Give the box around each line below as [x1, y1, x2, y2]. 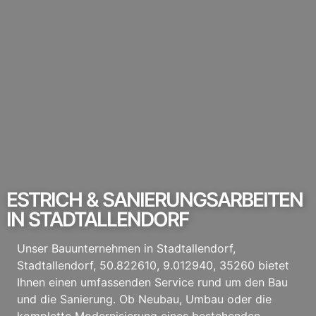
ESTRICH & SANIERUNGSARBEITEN [6, 187, 303, 212]
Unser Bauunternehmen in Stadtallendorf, [16, 241, 239, 255]
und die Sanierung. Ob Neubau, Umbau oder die [16, 291, 272, 306]
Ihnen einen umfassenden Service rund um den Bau [16, 274, 288, 289]
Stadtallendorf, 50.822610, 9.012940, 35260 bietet [16, 257, 289, 272]
